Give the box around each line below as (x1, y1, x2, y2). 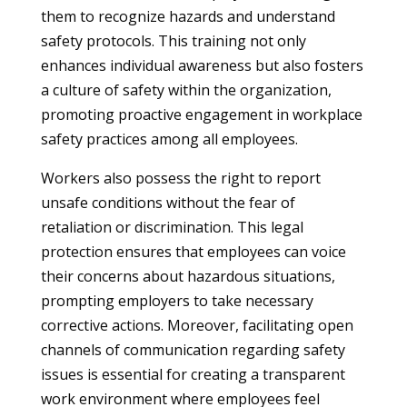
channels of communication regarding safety (40, 340, 345, 360)
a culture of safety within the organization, (40, 80, 332, 100)
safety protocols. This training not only (40, 31, 306, 51)
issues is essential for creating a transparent (40, 364, 345, 384)
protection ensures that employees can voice (40, 242, 346, 262)
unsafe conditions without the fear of (40, 193, 295, 213)
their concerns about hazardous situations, (40, 266, 335, 286)
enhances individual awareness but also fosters (40, 55, 363, 75)
